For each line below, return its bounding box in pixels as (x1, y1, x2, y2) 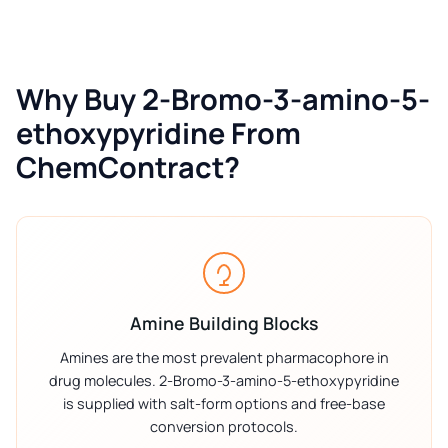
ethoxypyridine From (16, 113, 301, 154)
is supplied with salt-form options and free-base (63, 394, 385, 414)
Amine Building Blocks (130, 311, 318, 336)
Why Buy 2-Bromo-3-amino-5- (16, 79, 430, 120)
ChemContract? (16, 147, 240, 188)
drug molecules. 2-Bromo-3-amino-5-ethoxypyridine (49, 371, 399, 391)
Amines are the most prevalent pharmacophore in (59, 348, 389, 368)
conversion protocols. (150, 417, 298, 437)
